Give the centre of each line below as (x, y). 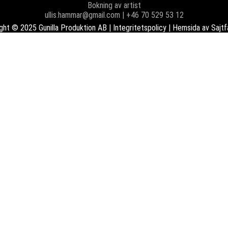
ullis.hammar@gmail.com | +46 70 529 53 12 (114, 15)
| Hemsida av (189, 27)
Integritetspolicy (139, 27)
